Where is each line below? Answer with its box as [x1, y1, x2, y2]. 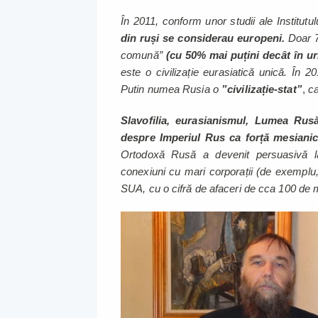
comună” [121, 49, 166, 62]
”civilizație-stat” [221, 83, 302, 96]
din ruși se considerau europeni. [121, 32, 285, 45]
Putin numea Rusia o [121, 83, 221, 96]
